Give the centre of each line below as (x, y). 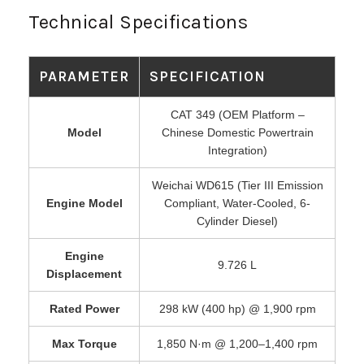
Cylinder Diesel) (237, 221)
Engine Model (84, 203)
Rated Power (84, 308)
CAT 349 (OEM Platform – (237, 114)
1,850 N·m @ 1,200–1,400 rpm (237, 343)
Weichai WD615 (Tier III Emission (237, 185)
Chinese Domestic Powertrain (237, 132)
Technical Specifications (138, 22)
